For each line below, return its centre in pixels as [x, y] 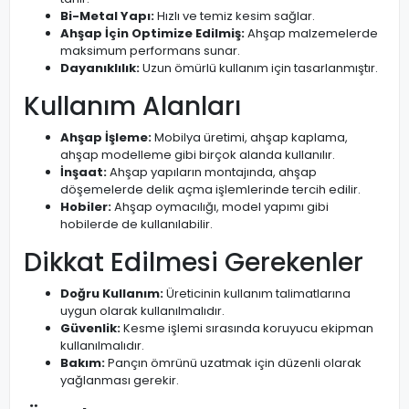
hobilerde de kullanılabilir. [136, 224]
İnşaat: [84, 172]
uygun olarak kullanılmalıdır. [142, 311]
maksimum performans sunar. [150, 51]
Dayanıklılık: [100, 68]
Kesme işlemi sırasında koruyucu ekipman [247, 328]
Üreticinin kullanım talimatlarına [257, 294]
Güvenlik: [90, 328]
